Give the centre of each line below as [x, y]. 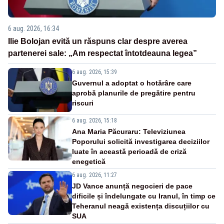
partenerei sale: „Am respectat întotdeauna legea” [102, 53]
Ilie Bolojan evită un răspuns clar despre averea [98, 41]
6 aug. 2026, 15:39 [94, 72]
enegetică [89, 162]
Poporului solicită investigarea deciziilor [141, 142]
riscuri [83, 103]
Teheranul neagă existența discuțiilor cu [141, 206]
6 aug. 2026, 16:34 [33, 29]
